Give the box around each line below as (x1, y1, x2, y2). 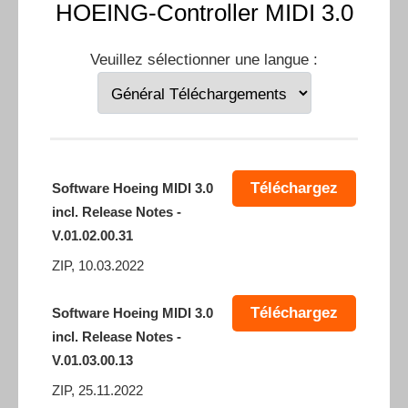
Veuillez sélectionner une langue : (90, 51, 318, 69)
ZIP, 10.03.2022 (52, 259, 144, 274)
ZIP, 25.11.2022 (52, 383, 143, 399)
